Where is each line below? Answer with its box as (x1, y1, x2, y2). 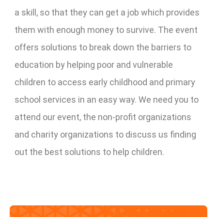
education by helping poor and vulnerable (15, 59, 173, 70)
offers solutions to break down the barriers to (15, 42, 191, 52)
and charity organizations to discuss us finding (15, 129, 196, 139)
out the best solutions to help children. (15, 146, 164, 157)
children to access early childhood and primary (15, 77, 195, 87)
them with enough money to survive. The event (15, 24, 198, 35)
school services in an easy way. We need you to (15, 94, 199, 105)
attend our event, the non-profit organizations (15, 111, 191, 122)
